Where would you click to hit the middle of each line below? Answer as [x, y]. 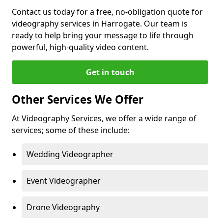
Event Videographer [64, 181]
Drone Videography [63, 207]
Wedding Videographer [70, 154]
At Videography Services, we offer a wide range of [104, 118]
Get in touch [110, 72]
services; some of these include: [71, 130]
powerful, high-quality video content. [80, 47]
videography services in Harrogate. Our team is [100, 24]
